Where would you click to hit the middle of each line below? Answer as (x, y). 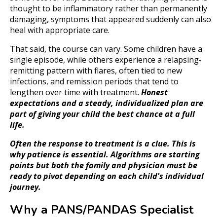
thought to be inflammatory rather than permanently (109, 8)
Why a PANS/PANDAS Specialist (102, 210)
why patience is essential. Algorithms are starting (105, 154)
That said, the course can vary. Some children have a (106, 49)
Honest (154, 92)
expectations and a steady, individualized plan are (107, 103)
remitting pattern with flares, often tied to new (96, 70)
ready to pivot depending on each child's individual (107, 176)
